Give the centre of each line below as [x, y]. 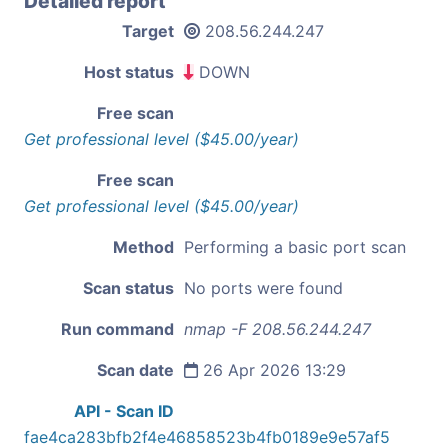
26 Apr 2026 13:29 [272, 369]
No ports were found [263, 287]
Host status [129, 71]
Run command [117, 328]
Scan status [128, 287]
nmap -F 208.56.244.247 [277, 328]
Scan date [135, 369]
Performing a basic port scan [295, 246]
